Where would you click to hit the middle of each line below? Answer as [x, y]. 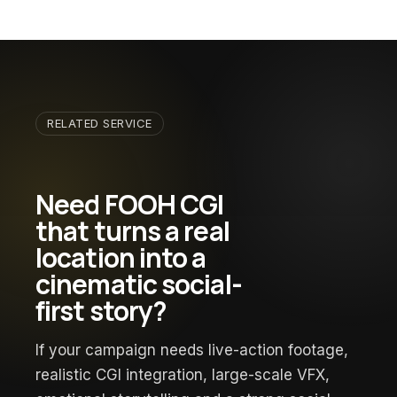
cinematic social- [139, 284]
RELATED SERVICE [100, 123]
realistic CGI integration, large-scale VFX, [183, 374]
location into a [121, 257]
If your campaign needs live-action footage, [192, 350]
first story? [101, 310]
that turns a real [132, 230]
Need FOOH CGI [130, 204]
